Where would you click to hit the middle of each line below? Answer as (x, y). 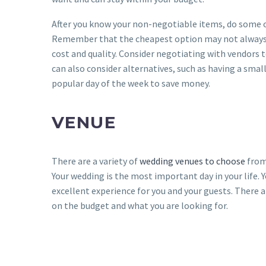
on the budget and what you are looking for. (140, 205)
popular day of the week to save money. (131, 83)
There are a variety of (96, 161)
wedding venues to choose (192, 161)
